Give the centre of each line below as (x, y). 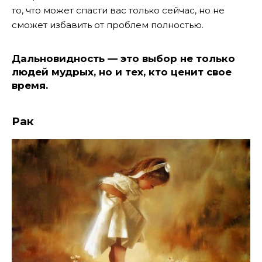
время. (30, 86)
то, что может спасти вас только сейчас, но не (118, 11)
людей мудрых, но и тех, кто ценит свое (122, 72)
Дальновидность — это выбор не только (123, 59)
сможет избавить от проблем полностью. (108, 25)
